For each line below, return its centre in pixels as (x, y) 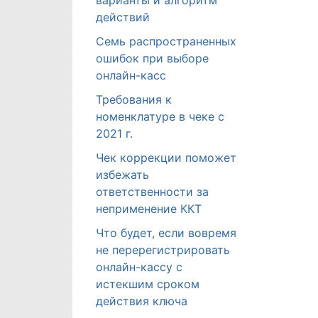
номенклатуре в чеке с (160, 116)
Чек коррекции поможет (166, 158)
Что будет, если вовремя (166, 233)
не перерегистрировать (163, 250)
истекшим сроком (148, 284)
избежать (122, 175)
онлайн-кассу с (139, 267)
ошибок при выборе (152, 58)
